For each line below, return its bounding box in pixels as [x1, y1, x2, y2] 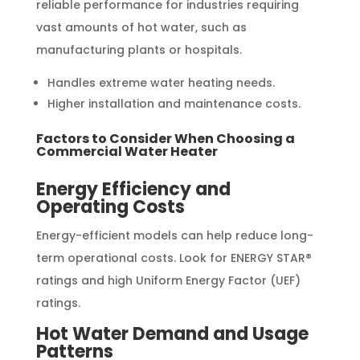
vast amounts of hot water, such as [35, 18, 247, 35]
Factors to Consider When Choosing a [35, 129, 295, 148]
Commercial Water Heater [35, 141, 218, 161]
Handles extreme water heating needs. [47, 74, 275, 91]
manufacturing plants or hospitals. [35, 41, 242, 58]
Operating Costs [35, 194, 185, 219]
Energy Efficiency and [35, 176, 231, 202]
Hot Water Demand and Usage [35, 321, 309, 346]
